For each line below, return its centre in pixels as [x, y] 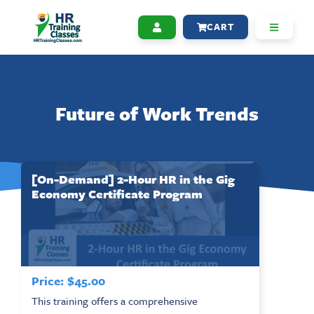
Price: [48, 280]
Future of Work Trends [157, 113]
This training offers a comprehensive [115, 300]
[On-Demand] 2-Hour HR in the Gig [133, 179]
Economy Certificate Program [117, 193]
